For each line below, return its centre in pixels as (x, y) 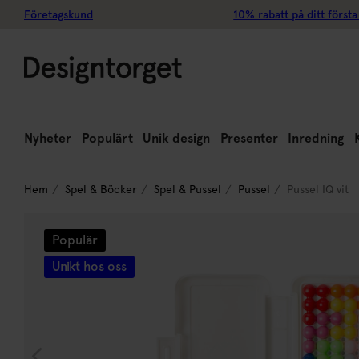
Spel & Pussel (188, 189)
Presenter (249, 138)
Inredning (316, 138)
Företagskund (58, 14)
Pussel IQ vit (318, 189)
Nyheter (48, 138)
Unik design (177, 138)
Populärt (107, 138)
